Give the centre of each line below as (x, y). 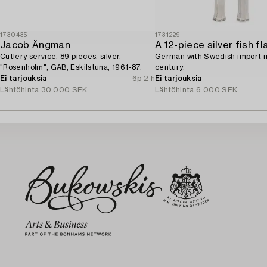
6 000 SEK (217, 90)
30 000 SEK (64, 90)
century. (170, 67)
